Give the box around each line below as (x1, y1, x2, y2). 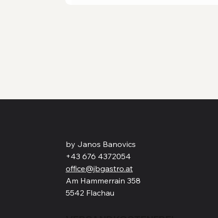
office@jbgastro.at (65, 163, 133, 174)
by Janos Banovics (65, 139, 136, 149)
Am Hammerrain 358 (65, 176, 141, 186)
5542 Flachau (65, 188, 114, 198)
